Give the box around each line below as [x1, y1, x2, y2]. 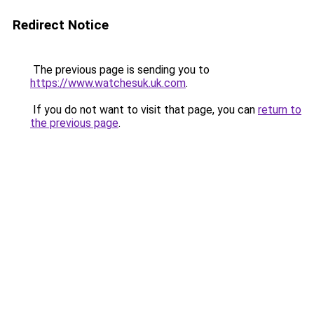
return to [258, 103, 301, 116]
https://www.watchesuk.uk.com [30, 76, 186, 90]
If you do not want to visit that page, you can [30, 103, 258, 116]
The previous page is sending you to [30, 63, 210, 76]
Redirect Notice [13, 17, 109, 33]
